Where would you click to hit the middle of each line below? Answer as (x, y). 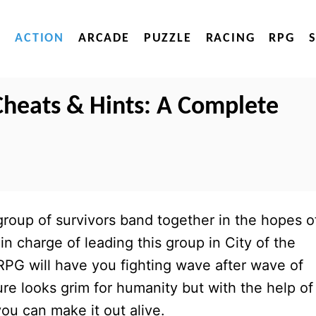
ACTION (39, 38)
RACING (230, 38)
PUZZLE (168, 38)
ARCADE (104, 38)
